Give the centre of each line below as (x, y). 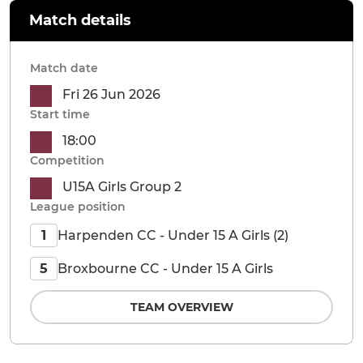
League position (78, 207)
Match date (64, 68)
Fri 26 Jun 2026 (111, 94)
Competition (67, 160)
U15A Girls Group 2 (122, 187)
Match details (80, 20)
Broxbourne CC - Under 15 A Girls (165, 268)
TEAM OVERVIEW (181, 307)
